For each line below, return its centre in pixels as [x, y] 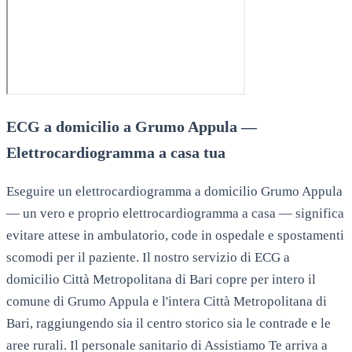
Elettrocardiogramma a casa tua [116, 152]
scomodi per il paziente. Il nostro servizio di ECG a [148, 258]
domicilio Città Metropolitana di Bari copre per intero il [161, 280]
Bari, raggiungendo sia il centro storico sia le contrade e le [169, 324]
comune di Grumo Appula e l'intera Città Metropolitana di [167, 302]
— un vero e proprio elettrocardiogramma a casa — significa [175, 214]
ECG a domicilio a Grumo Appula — [132, 126]
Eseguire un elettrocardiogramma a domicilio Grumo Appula [174, 192]
